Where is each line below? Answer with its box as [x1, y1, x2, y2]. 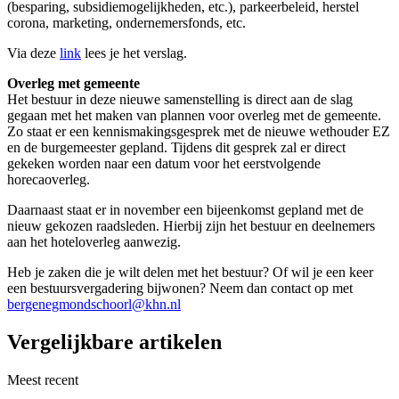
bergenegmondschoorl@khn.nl [7, 297, 181, 313]
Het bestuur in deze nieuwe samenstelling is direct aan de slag [7, 92, 353, 108]
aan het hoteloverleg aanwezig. [7, 234, 181, 250]
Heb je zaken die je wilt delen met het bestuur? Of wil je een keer [7, 265, 373, 281]
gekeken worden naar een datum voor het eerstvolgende [7, 156, 321, 172]
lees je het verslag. [81, 45, 187, 61]
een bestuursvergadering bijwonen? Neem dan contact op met [7, 281, 353, 297]
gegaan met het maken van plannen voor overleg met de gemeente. [7, 108, 381, 124]
